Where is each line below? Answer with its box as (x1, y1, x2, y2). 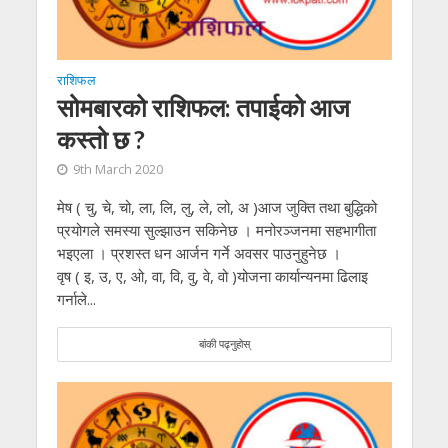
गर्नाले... (56, 289, 96, 310)
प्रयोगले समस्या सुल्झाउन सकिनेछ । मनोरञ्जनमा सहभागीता (56, 220, 376, 241)
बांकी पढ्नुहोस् (198, 337, 250, 352)
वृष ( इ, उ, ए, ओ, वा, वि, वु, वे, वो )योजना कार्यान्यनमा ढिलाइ (56, 266, 368, 287)
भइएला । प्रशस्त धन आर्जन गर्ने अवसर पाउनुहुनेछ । (56, 243, 341, 264)
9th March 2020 (72, 161, 163, 179)
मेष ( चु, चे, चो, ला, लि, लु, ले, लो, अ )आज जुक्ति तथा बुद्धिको (56, 197, 377, 218)
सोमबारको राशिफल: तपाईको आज (56, 92, 350, 123)
